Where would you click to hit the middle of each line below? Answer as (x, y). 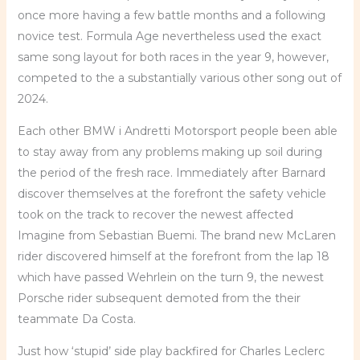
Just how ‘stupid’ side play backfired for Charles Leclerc (171, 351)
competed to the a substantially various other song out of (179, 78)
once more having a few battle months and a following (171, 15)
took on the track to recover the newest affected (155, 215)
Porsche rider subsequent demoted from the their (159, 298)
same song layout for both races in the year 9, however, (173, 57)
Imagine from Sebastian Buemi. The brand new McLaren (176, 235)
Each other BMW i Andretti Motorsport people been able (177, 131)
